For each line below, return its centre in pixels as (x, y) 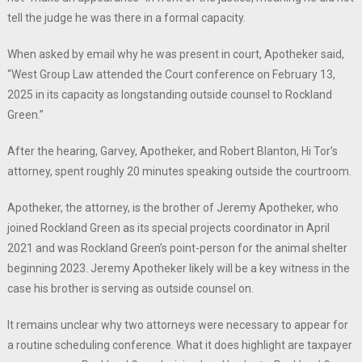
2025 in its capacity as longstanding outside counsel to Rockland (169, 95)
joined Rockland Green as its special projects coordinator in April (168, 228)
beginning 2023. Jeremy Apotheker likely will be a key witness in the (178, 269)
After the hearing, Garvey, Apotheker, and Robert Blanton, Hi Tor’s (172, 152)
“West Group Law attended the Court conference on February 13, (171, 75)
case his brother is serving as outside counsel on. (130, 289)
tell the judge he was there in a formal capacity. (126, 18)
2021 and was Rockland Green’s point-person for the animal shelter (177, 248)
